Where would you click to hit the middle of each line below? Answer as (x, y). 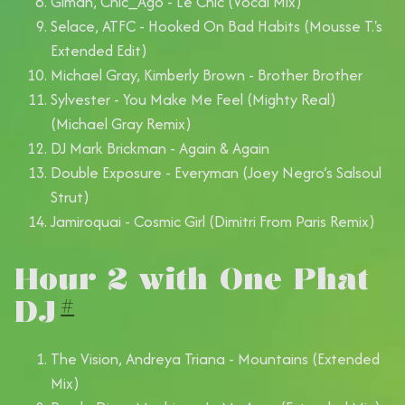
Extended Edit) (99, 51)
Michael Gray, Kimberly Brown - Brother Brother (207, 75)
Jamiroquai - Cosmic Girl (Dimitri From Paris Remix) (213, 222)
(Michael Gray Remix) (121, 124)
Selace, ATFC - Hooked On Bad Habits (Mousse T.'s (217, 27)
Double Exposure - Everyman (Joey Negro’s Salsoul (216, 173)
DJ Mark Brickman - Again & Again (160, 149)
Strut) (70, 198)
